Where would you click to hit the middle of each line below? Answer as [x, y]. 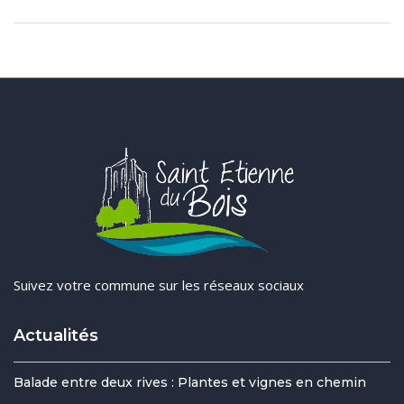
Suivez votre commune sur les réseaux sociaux [159, 285]
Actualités [56, 335]
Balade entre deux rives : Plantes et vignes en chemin [190, 382]
